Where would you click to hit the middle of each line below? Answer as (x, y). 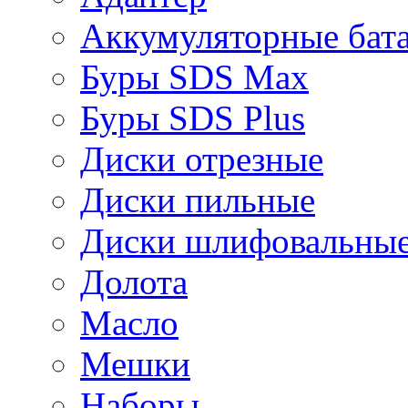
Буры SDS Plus (193, 118)
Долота (134, 282)
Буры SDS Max (194, 77)
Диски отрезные (202, 159)
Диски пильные (198, 200)
